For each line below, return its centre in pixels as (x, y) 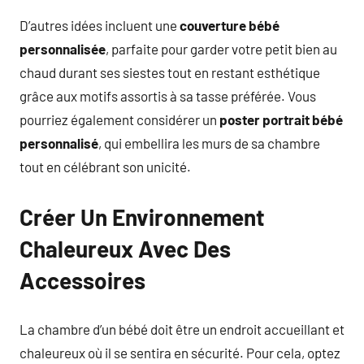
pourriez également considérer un (119, 119)
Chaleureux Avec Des (125, 249)
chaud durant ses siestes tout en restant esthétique (170, 72)
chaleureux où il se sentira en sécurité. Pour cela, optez (180, 352)
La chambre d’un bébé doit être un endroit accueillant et (182, 329)
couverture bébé (230, 25)
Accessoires (82, 280)
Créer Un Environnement (142, 217)
